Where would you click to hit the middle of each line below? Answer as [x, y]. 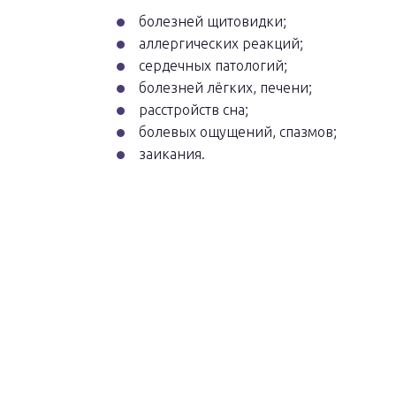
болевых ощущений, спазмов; [238, 132]
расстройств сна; [194, 110]
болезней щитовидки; [213, 21]
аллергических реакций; [221, 43]
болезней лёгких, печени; [225, 88]
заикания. [172, 154]
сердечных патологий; [213, 65]
